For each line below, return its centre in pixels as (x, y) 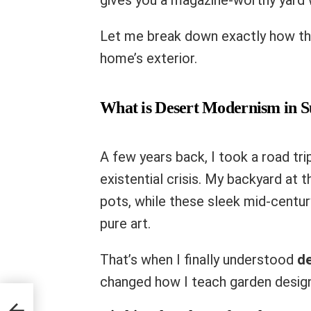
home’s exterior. (149, 58)
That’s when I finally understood (199, 260)
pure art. (125, 224)
